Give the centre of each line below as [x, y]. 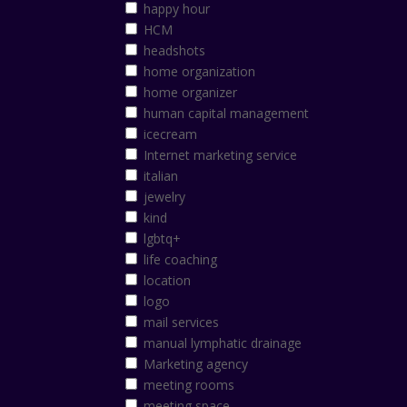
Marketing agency [196, 364]
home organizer [191, 93]
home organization [200, 72]
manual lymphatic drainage [223, 343]
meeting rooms [189, 385]
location [168, 281]
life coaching [181, 260]
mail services [182, 323]
